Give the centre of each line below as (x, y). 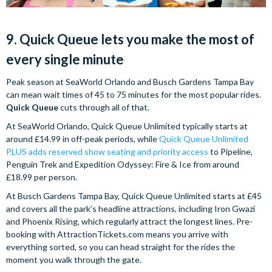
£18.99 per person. (42, 177)
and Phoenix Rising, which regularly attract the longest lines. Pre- (129, 221)
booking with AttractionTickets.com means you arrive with (117, 234)
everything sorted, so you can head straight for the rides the (121, 246)
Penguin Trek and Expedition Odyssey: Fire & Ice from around (123, 164)
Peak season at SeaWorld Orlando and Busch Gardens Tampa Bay (130, 81)
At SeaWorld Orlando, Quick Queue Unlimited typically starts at (127, 126)
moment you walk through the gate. (74, 259)
